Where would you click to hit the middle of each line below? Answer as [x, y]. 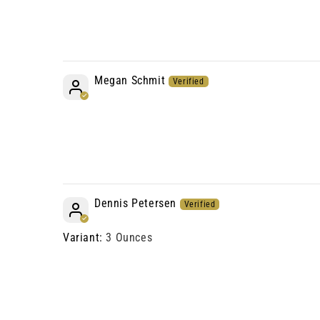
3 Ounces [129, 237]
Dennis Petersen [135, 203]
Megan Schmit [130, 80]
